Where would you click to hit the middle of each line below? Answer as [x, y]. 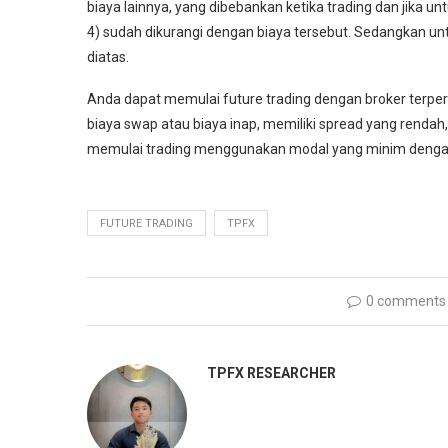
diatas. [108, 57]
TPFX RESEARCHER [271, 373]
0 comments [405, 301]
